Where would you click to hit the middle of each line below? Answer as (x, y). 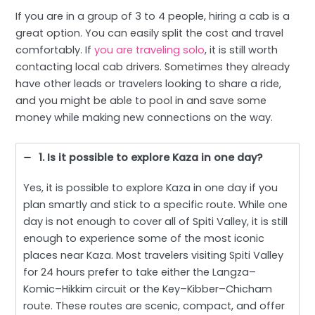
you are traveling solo (150, 50)
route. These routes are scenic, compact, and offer (154, 306)
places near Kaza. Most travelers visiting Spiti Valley (154, 255)
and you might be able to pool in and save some (141, 101)
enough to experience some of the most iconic (144, 238)
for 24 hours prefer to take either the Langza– (140, 272)
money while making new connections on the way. (144, 118)
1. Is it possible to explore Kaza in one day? (151, 157)
